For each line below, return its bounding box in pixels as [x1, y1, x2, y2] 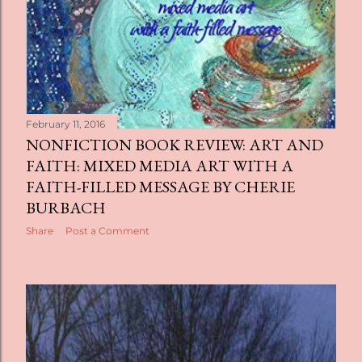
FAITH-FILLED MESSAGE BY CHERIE [26, 176, 295, 198]
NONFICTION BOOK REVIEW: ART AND [26, 134, 323, 156]
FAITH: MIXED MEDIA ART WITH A [26, 155, 293, 177]
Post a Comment [65, 225, 149, 238]
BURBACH [26, 197, 106, 219]
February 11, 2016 [26, 118, 105, 131]
